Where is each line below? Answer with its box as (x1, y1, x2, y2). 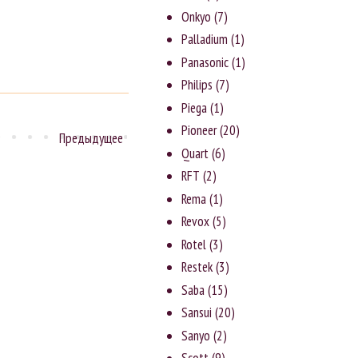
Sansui (181, 304, 213, 322)
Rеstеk (181, 258, 213, 276)
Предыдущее (59, 129, 123, 147)
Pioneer (181, 121, 217, 140)
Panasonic (181, 53, 229, 71)
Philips (181, 76, 213, 94)
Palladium (181, 30, 229, 49)
